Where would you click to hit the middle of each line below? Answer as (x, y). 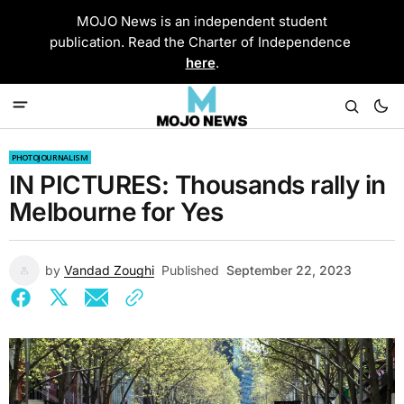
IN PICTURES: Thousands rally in (197, 185)
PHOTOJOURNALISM (50, 157)
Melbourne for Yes (116, 212)
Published (190, 270)
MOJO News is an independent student (202, 21)
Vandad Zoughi (109, 270)
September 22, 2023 (289, 270)
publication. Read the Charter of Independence (202, 42)
